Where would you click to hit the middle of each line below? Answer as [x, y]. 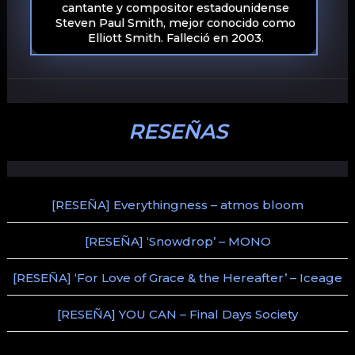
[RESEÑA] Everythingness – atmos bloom [177, 205]
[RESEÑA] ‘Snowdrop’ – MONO [177, 242]
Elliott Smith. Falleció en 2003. [176, 38]
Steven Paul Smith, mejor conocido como [176, 23]
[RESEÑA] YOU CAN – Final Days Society [177, 315]
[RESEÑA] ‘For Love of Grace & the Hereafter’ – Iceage [177, 278]
